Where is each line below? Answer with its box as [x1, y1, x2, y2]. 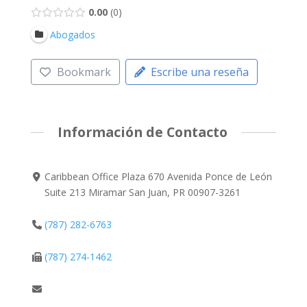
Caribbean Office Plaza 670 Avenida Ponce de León [45, 169, 273, 183]
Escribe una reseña [151, 64, 249, 80]
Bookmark [56, 64, 111, 80]
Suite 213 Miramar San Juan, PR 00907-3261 [45, 185, 241, 199]
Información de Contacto [57, 123, 228, 142]
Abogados [49, 27, 95, 41]
